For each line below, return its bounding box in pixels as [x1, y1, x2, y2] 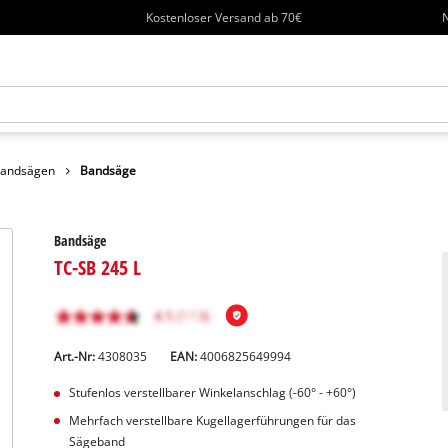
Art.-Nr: [54, 348, 99, 364]
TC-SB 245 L [54, 252, 142, 281]
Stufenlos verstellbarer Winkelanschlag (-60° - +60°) [68, 384, 356, 400]
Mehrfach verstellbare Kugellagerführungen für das [68, 412, 356, 428]
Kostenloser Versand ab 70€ [146, 9, 303, 25]
